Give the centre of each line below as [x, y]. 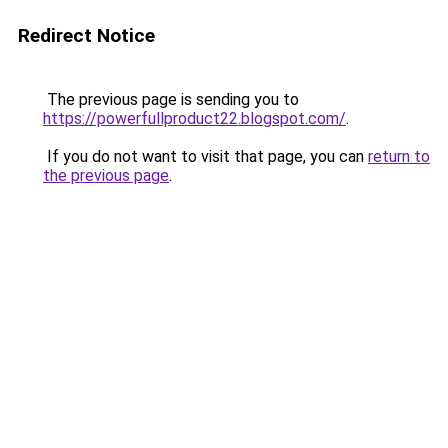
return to [399, 156]
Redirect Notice [86, 35]
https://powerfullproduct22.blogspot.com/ [194, 118]
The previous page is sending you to [171, 99]
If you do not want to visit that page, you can [205, 156]
